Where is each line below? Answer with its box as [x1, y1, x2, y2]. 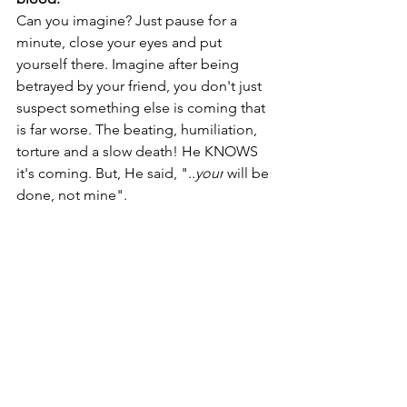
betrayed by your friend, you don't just [16, 77, 265, 94]
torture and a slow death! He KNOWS [16, 143, 262, 160]
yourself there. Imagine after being [16, 55, 243, 73]
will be [223, 164, 273, 182]
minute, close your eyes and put [16, 34, 225, 51]
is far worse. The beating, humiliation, [16, 121, 261, 138]
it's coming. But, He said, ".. [16, 164, 195, 182]
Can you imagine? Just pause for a [16, 12, 241, 29]
